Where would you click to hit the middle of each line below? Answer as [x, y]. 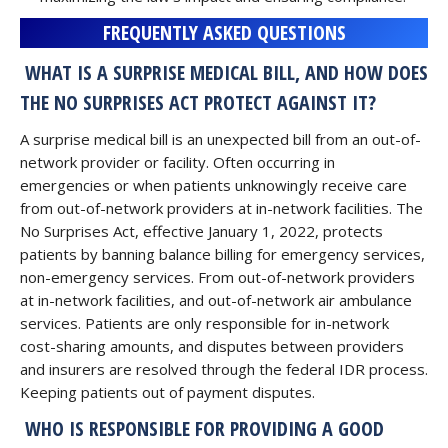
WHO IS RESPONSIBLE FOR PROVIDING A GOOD [202, 428]
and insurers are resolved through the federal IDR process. [224, 369]
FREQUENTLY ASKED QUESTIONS [224, 32]
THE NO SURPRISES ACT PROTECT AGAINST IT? [198, 102]
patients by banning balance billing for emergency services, [222, 254]
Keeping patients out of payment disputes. [167, 392]
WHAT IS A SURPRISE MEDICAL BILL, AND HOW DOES [224, 72]
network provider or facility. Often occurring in [177, 162]
